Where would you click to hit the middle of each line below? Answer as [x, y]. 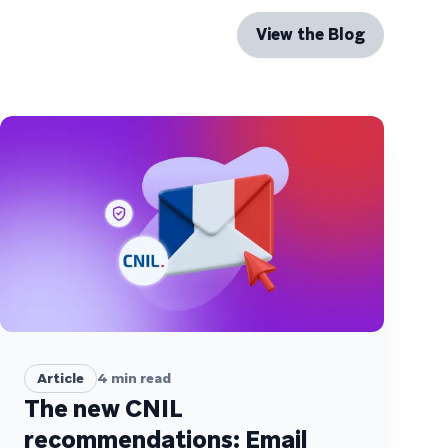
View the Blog [310, 34]
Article [60, 377]
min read [139, 377]
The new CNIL [103, 408]
